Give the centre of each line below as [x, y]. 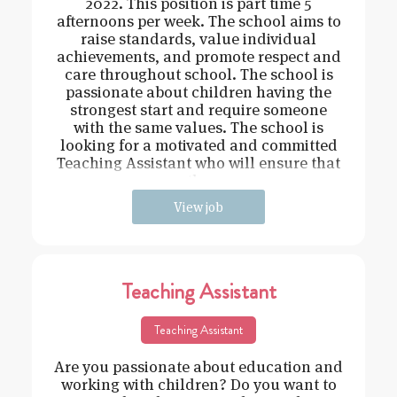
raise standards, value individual [198, 39]
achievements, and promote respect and [198, 57]
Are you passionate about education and [198, 367]
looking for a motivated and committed [198, 145]
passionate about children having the [198, 92]
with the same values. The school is [198, 128]
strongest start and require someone [198, 110]
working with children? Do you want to [198, 385]
